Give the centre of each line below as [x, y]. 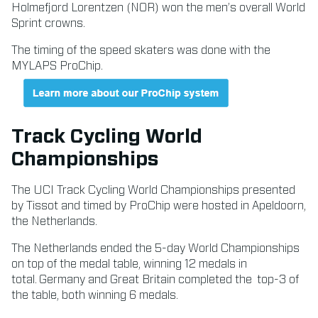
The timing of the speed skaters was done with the [141, 50]
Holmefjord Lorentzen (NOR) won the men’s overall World [158, 7]
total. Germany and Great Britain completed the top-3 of [155, 279]
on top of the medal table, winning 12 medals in [129, 264]
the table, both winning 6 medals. [95, 295]
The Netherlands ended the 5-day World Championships [155, 248]
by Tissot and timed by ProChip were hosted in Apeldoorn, [159, 205]
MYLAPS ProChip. [57, 66]
